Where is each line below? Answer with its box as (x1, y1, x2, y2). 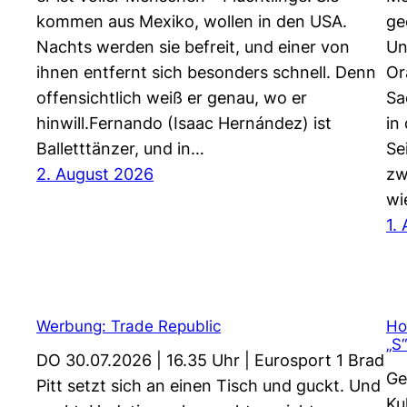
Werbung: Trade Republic (36, 315, 221, 335)
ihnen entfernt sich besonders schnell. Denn (36, 63, 376, 83)
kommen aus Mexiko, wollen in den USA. (36, 12, 347, 32)
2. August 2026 (36, 164, 154, 184)
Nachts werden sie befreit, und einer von (36, 37, 350, 57)
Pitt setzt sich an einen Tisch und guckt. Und (36, 375, 381, 395)
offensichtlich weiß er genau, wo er (36, 88, 307, 108)
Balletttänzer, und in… (36, 139, 204, 159)
